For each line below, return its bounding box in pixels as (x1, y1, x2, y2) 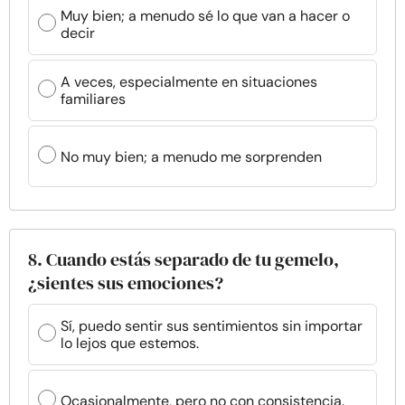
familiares (61, 89, 126, 108)
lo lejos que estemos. (61, 334, 199, 353)
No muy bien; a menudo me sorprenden (61, 146, 322, 166)
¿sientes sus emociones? (28, 270, 223, 296)
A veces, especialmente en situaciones (61, 72, 317, 91)
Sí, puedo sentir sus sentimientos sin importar (61, 316, 363, 335)
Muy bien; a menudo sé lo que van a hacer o (61, 6, 350, 25)
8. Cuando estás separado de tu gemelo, (28, 247, 339, 272)
